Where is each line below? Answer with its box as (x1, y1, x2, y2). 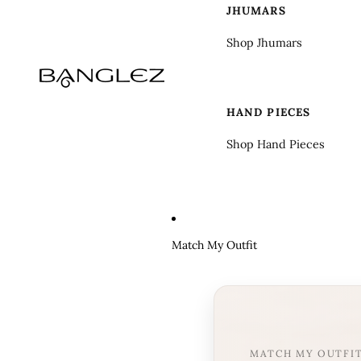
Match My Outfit (172, 237, 257, 252)
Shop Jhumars (226, 35, 302, 50)
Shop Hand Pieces (226, 136, 325, 151)
